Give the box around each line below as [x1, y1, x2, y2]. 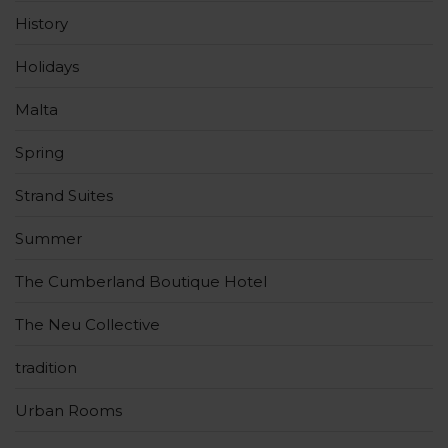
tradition [15, 358, 77, 378]
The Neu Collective [15, 315, 160, 335]
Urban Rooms [15, 401, 122, 421]
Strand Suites [15, 186, 113, 206]
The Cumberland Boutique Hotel [15, 272, 267, 292]
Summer [15, 229, 82, 249]
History [15, 14, 68, 34]
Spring [15, 143, 64, 163]
